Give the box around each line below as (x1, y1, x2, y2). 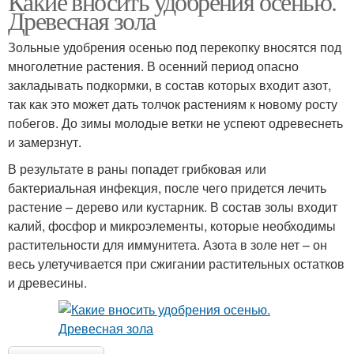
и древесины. (8, 273, 87, 292)
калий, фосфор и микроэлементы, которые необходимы (8, 216, 336, 235)
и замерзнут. (8, 132, 81, 151)
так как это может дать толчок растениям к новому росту (8, 94, 337, 113)
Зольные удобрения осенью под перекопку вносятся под (8, 37, 341, 56)
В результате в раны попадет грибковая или (8, 159, 266, 178)
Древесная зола (8, 2, 156, 37)
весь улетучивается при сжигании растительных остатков (8, 254, 345, 273)
